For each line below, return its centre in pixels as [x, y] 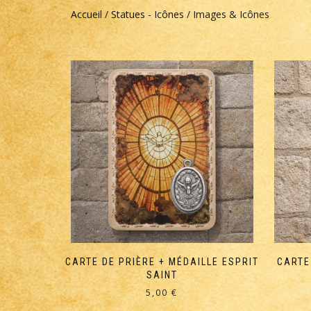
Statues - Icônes [148, 14]
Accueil [86, 14]
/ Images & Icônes [227, 14]
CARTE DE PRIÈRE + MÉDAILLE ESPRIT [162, 261]
